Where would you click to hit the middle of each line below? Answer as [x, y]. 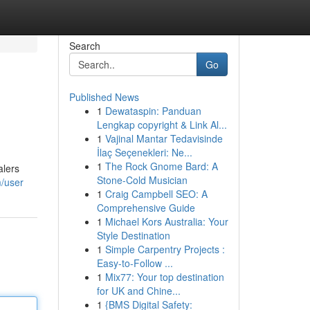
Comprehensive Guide [146, 208]
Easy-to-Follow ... [135, 263]
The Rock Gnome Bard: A [161, 166]
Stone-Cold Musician [142, 180]
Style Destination [133, 235]
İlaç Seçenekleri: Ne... [144, 152]
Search [84, 46]
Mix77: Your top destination [164, 277]
